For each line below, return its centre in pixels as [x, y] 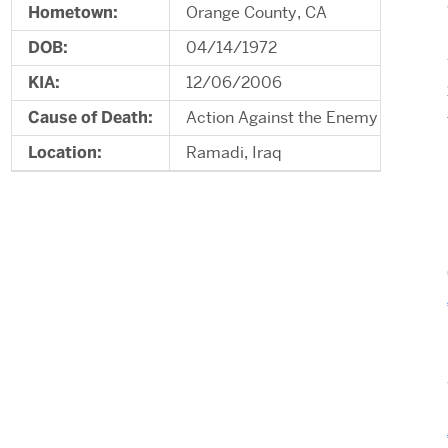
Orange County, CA [256, 12]
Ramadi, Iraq [234, 152]
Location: [65, 152]
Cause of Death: [90, 117]
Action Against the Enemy [282, 117]
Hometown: [73, 12]
